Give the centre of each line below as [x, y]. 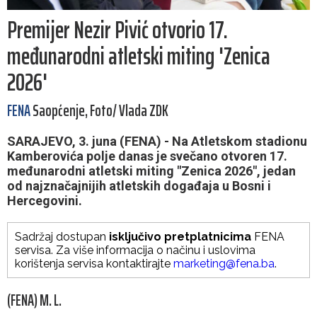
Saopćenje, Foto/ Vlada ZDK [99, 111]
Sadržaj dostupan [62, 237]
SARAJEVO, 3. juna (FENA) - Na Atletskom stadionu [157, 142]
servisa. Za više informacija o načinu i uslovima [135, 250]
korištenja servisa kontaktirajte [94, 264]
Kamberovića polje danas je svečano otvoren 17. [147, 156]
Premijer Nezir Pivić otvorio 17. [117, 30]
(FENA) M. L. [34, 301]
